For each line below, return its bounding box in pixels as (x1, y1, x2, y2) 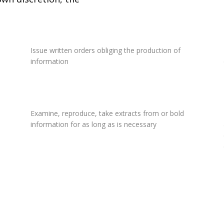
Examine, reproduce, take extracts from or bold (30, 108, 184, 118)
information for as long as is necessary (30, 119, 156, 129)
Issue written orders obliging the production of (30, 45, 180, 55)
